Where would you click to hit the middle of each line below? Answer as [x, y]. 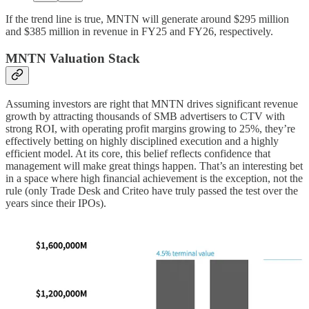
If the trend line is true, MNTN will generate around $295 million [147, 19]
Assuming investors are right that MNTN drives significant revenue [152, 103]
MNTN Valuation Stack [73, 59]
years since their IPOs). [56, 203]
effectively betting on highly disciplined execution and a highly [142, 141]
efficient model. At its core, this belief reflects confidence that [138, 153]
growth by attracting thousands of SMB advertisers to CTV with [145, 116]
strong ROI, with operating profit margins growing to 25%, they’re [150, 128]
